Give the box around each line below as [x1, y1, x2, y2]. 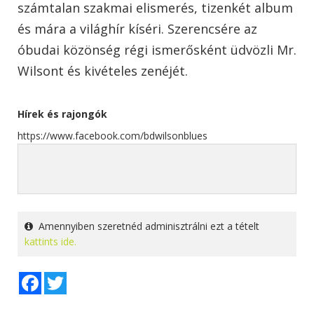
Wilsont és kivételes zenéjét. [18, 62, 188, 79]
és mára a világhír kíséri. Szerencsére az [18, 20, 257, 37]
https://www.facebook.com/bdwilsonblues [18, 128, 207, 142]
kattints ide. [25, 234, 76, 248]
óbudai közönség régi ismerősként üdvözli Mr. [18, 41, 296, 58]
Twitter [67, 270, 99, 284]
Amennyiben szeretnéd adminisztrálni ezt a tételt [33, 219, 259, 233]
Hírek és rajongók [18, 107, 107, 121]
